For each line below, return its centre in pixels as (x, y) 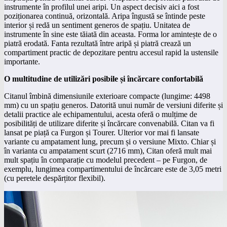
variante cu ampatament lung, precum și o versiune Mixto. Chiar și (110, 141)
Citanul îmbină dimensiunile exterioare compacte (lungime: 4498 (107, 96)
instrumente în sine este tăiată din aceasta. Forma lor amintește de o (110, 34)
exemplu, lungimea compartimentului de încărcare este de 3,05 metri (113, 169)
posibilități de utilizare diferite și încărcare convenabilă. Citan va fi (109, 123)
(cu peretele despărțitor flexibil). (55, 178)
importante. (22, 61)
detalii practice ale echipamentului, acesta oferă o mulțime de (101, 114)
